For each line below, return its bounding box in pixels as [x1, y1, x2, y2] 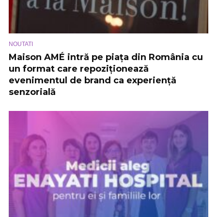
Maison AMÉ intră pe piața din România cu [9, 52, 203, 63]
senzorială [9, 87, 56, 98]
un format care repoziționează [9, 63, 149, 75]
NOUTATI [9, 41, 33, 48]
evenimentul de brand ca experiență [9, 75, 176, 86]
